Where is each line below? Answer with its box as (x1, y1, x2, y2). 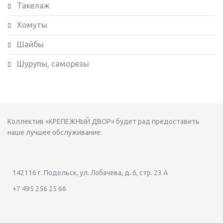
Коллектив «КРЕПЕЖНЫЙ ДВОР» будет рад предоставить (7, 117, 200, 125)
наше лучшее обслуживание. (7, 128, 102, 136)
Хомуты (17, 20, 47, 29)
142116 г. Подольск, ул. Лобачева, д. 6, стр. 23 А (12, 168, 168, 177)
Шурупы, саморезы (17, 59, 89, 68)
